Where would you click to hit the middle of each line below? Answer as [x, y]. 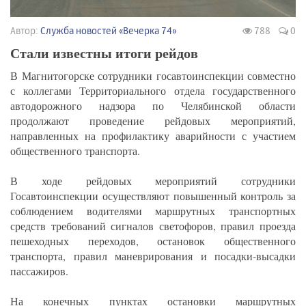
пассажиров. [39, 271]
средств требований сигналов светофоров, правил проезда [153, 226]
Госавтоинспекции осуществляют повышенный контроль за [153, 196]
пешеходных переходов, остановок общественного [153, 241]
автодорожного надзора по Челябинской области [153, 106]
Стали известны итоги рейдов [104, 53]
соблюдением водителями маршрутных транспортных [153, 211]
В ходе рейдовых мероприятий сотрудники [153, 181]
